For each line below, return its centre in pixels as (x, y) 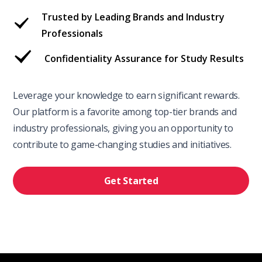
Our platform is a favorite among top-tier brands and (125, 112)
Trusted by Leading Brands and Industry (133, 17)
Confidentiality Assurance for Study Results (144, 59)
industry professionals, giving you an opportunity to (123, 128)
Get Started (131, 181)
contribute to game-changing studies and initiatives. (122, 145)
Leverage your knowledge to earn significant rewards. (126, 96)
